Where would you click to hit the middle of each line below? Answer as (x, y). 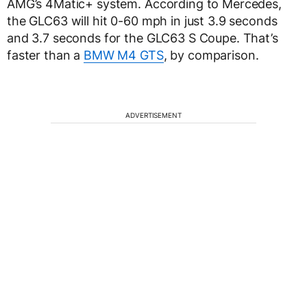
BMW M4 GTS (124, 55)
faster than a (46, 55)
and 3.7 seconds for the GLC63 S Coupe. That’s (143, 38)
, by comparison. (211, 55)
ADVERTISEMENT (153, 115)
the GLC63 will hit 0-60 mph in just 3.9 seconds (142, 21)
